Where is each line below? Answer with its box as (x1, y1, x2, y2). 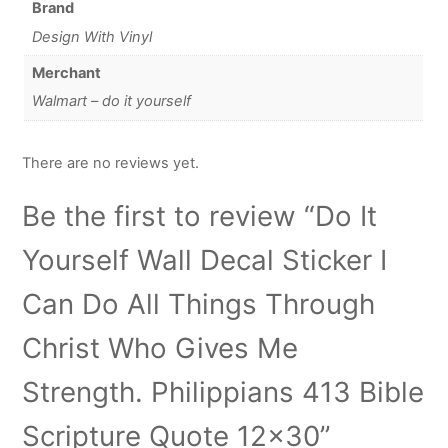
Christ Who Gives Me (22, 331, 299, 366)
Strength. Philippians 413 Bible (22, 375, 425, 410)
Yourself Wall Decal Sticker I (22, 243, 388, 278)
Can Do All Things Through (22, 287, 376, 322)
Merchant (31, 64, 101, 83)
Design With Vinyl (31, 27, 152, 46)
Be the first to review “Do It (22, 199, 378, 234)
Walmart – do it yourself (31, 92, 191, 111)
